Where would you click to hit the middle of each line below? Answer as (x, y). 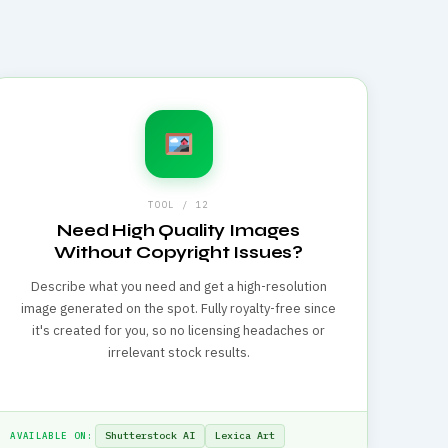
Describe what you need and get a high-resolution (178, 287)
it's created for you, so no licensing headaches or (179, 331)
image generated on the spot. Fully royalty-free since (179, 309)
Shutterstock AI (149, 435)
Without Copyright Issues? (179, 253)
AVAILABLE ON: (51, 435)
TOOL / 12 (179, 205)
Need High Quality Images (179, 231)
